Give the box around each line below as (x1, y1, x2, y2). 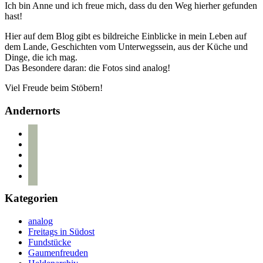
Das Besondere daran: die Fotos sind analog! (5, 63, 170, 73)
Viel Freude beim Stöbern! (5, 83, 103, 93)
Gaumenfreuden (28, 248, 88, 258)
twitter (28, 149, 51, 159)
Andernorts (5, 104, 60, 117)
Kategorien (5, 192, 58, 205)
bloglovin (28, 127, 63, 138)
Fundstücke (28, 237, 71, 248)
